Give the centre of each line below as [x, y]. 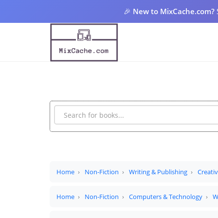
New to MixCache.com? [174, 11]
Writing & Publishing [158, 172]
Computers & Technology [166, 196]
